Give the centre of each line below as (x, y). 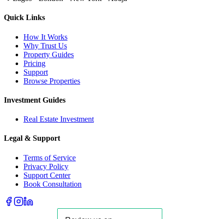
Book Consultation (53, 184)
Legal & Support (32, 138)
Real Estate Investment (59, 119)
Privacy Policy (46, 166)
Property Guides (49, 54)
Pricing (34, 63)
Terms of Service (50, 157)
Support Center (47, 175)
